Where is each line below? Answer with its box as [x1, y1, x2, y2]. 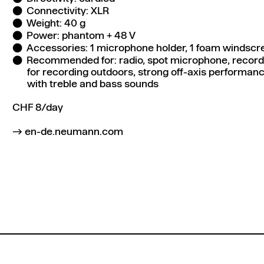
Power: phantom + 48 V [27, 32, 136, 41]
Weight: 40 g [27, 19, 86, 29]
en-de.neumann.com [25, 127, 124, 137]
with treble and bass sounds [27, 80, 159, 90]
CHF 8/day [12, 104, 64, 113]
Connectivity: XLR [27, 7, 110, 16]
